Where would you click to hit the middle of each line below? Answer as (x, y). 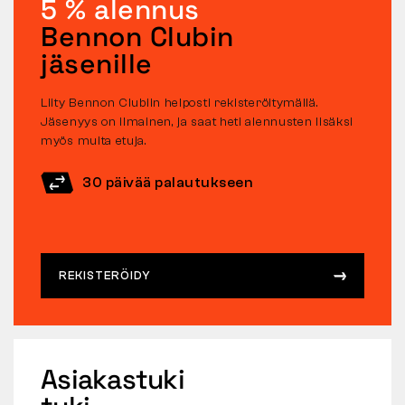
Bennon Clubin (137, 37)
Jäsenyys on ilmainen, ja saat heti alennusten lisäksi (198, 122)
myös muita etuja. (94, 141)
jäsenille (97, 64)
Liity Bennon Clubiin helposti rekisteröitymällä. (180, 104)
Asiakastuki (113, 379)
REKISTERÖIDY (105, 276)
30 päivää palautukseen (168, 183)
